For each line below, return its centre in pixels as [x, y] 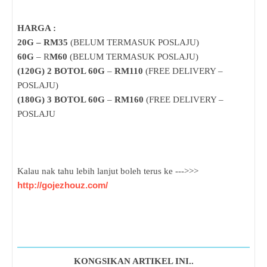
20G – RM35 [43, 43]
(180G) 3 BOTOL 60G [62, 100]
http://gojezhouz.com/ [63, 186]
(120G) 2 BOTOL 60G [62, 71]
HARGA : [37, 28]
